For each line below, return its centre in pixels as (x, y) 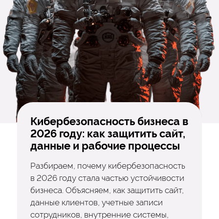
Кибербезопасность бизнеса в (109, 121)
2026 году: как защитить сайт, (108, 133)
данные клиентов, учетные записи (96, 202)
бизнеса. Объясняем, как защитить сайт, (107, 190)
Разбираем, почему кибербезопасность (108, 165)
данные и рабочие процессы (105, 146)
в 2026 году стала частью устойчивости (107, 178)
